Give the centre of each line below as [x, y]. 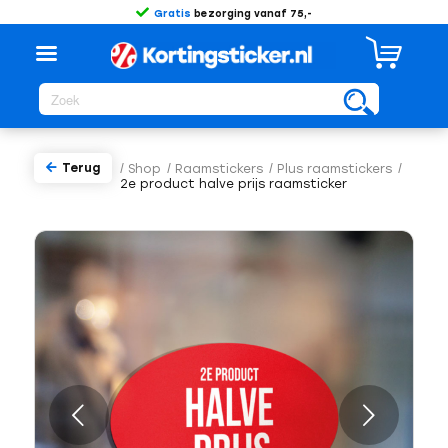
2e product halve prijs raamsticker [233, 184]
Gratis [172, 13]
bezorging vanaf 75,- [251, 13]
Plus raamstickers [334, 169]
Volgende [189, 416]
